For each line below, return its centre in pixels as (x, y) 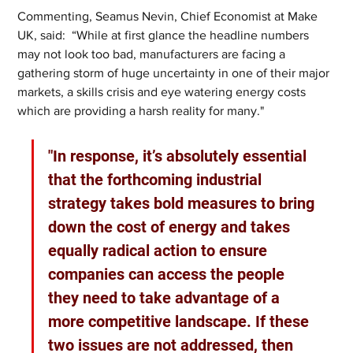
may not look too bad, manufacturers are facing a (153, 54)
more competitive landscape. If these (181, 321)
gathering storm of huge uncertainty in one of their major (175, 73)
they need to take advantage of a (166, 298)
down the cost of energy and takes (171, 227)
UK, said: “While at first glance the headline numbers (165, 35)
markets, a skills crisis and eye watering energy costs (163, 92)
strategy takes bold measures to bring (184, 203)
